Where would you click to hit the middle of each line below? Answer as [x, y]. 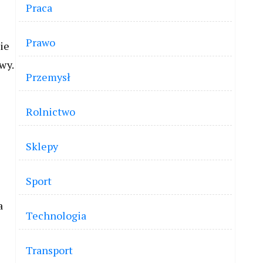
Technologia [56, 215]
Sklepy [42, 146]
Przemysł [48, 77]
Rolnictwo [50, 112]
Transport [49, 250]
